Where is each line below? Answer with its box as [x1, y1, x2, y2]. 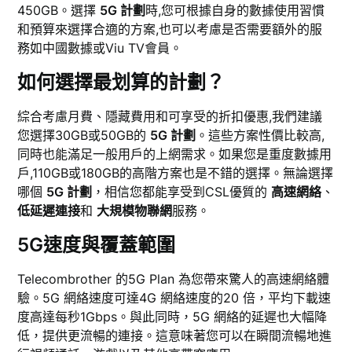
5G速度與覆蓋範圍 [17, 233, 176, 257]
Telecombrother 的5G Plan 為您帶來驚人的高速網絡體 [17, 271, 330, 288]
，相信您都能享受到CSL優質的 [92, 184, 272, 200]
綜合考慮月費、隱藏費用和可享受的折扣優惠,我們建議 [17, 108, 323, 125]
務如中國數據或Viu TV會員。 [17, 40, 183, 57]
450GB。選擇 [17, 2, 101, 19]
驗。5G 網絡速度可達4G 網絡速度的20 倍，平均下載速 [17, 290, 332, 306]
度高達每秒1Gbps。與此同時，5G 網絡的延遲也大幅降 [17, 309, 328, 325]
